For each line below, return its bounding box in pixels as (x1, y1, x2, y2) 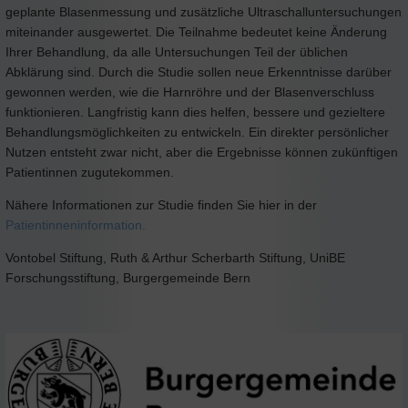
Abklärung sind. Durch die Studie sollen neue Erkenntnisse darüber (5, 64, 392, 79)
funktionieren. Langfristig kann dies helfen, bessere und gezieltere (5, 104, 385, 119)
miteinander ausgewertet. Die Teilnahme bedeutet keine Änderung (5, 24, 387, 39)
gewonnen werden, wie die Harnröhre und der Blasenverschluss (5, 84, 374, 99)
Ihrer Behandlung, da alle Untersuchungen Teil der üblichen (5, 44, 348, 59)
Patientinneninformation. (5, 217, 146, 232)
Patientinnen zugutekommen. (5, 164, 174, 179)
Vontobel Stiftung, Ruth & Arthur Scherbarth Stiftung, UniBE (5, 250, 345, 265)
